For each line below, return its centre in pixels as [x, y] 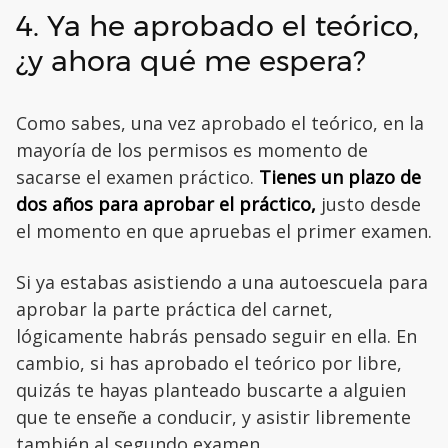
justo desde [368, 204]
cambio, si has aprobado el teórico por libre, [209, 363]
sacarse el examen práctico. [137, 177]
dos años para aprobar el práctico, [166, 204]
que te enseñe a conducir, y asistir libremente [213, 417]
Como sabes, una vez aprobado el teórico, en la [220, 123]
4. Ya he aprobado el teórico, [217, 26]
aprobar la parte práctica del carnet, [174, 309]
